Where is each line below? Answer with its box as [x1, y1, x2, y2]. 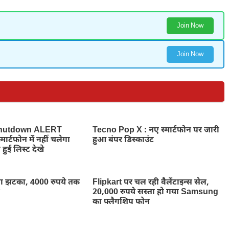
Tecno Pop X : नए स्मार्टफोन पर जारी [92, 125, 219, 136]
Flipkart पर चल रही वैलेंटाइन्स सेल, [92, 177, 209, 188]
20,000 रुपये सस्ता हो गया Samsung [92, 187, 218, 198]
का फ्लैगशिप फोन [92, 196, 150, 208]
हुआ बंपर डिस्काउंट [92, 134, 154, 146]
